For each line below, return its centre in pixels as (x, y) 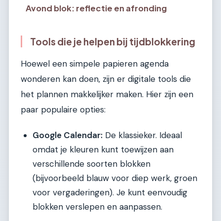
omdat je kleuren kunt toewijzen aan (103, 150)
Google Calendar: (68, 135)
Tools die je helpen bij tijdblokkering (113, 42)
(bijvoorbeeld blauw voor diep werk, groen (115, 178)
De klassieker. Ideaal (142, 135)
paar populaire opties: (63, 109)
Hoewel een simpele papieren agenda (95, 63)
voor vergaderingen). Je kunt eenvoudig (110, 193)
